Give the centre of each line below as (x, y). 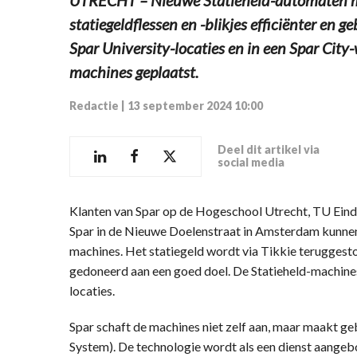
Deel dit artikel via (269, 150)
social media (251, 163)
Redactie (94, 105)
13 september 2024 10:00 (195, 105)
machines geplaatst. (134, 71)
